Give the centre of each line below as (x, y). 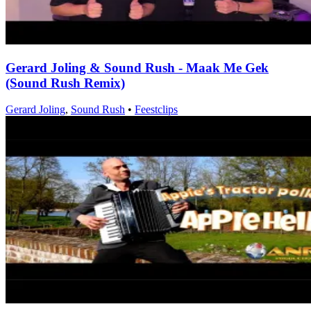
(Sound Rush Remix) (65, 83)
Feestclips (156, 110)
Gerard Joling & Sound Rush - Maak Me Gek (137, 67)
